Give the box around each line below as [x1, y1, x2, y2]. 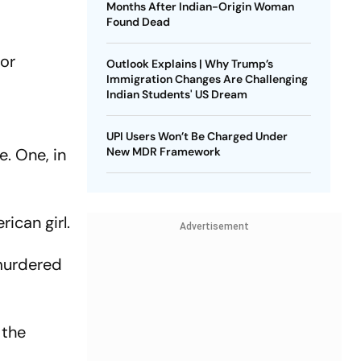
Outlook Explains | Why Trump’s [106, 56, 273, 71]
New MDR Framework [106, 144, 221, 159]
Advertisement [179, 221, 249, 232]
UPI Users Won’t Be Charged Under [106, 129, 288, 143]
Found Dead [106, 15, 170, 29]
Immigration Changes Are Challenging [106, 72, 308, 86]
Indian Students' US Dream [106, 87, 247, 102]
